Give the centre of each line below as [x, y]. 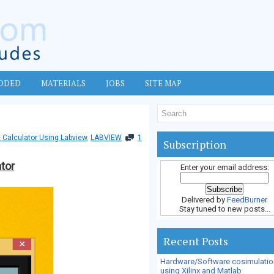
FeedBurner [247, 200]
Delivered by [204, 200]
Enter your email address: [224, 167]
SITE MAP [163, 83]
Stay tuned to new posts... [224, 209]
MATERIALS [63, 83]
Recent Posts [196, 241]
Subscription [195, 144]
